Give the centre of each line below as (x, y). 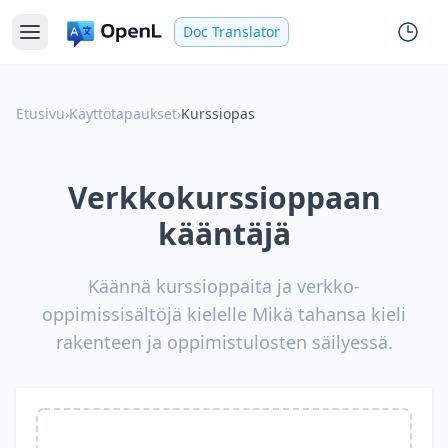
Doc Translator (231, 31)
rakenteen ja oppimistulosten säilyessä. (224, 342)
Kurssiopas (218, 113)
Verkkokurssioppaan (224, 197)
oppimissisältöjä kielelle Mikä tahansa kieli (224, 314)
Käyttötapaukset (123, 113)
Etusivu (40, 113)
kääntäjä (224, 233)
